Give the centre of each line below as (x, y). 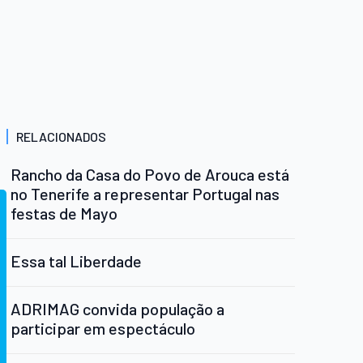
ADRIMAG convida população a (117, 309)
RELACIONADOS (61, 137)
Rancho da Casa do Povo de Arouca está (150, 175)
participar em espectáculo (103, 329)
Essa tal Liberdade (76, 261)
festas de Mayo (64, 214)
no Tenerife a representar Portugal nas (145, 194)
